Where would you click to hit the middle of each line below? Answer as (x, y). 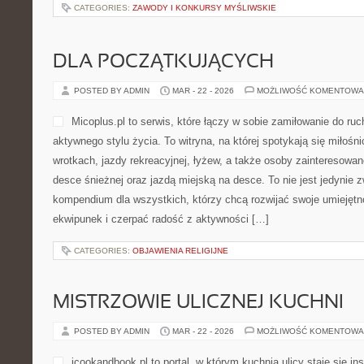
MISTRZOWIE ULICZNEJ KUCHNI (198, 303)
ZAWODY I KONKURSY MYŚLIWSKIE (204, 8)
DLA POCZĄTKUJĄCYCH (163, 63)
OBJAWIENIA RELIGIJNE (180, 251)
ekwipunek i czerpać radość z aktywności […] (161, 219)
